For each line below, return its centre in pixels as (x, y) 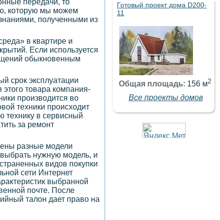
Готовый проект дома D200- (162, 5)
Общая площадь (151, 84)
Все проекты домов (166, 98)
